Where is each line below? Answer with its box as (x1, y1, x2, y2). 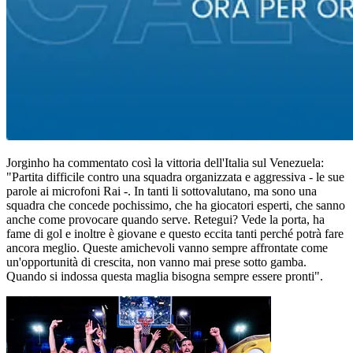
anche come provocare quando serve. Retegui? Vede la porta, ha (6, 213, 325, 227)
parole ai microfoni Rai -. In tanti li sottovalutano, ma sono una (6, 184, 317, 199)
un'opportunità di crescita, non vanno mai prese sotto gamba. (6, 255, 307, 269)
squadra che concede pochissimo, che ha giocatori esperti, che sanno (6, 199, 345, 213)
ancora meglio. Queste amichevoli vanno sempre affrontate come (6, 241, 328, 255)
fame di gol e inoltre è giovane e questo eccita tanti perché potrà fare (6, 227, 344, 241)
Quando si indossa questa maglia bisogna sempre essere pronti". (6, 269, 323, 284)
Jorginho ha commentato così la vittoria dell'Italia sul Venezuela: (6, 156, 324, 170)
